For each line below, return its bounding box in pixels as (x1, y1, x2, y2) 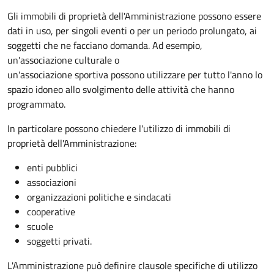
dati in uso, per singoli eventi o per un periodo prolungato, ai (7, 23, 257, 38)
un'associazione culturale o (7, 52, 119, 67)
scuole (27, 218, 53, 234)
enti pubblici (27, 160, 78, 175)
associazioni (27, 174, 76, 190)
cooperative (27, 204, 75, 219)
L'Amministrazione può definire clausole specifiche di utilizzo (7, 257, 257, 273)
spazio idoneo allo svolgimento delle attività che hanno (7, 81, 234, 97)
